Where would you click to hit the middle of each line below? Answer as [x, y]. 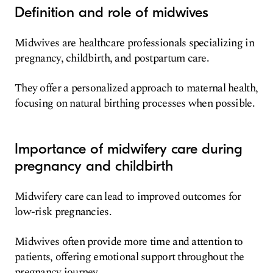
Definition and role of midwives [112, 12]
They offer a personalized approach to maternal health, [136, 88]
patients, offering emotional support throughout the [129, 257]
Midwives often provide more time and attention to [129, 242]
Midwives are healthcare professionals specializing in [134, 43]
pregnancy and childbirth [94, 166]
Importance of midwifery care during [129, 149]
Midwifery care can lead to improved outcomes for [128, 197]
